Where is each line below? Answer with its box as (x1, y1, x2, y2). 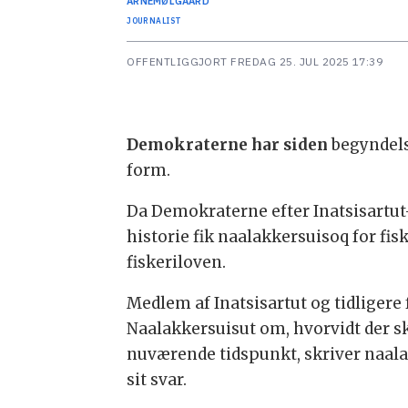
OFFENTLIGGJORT (127, 54, 228, 68)
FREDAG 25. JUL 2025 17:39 (237, 54, 383, 68)
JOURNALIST (127, 15, 182, 25)
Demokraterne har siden (127, 134, 329, 155)
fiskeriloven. (127, 251, 227, 272)
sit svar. (127, 369, 188, 390)
